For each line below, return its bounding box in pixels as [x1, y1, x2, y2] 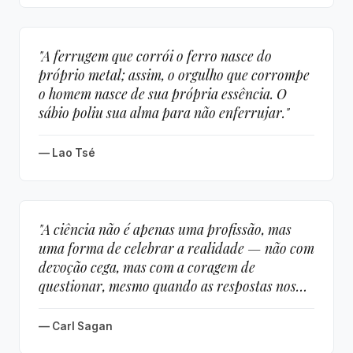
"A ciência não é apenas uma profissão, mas [39, 220, 292, 238]
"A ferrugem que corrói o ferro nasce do [39, 46, 272, 65]
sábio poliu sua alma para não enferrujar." [39, 103, 289, 121]
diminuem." [39, 295, 106, 314]
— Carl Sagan [39, 320, 113, 333]
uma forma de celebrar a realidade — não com [39, 239, 314, 257]
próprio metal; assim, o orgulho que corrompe [39, 65, 310, 84]
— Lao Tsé [39, 147, 95, 159]
